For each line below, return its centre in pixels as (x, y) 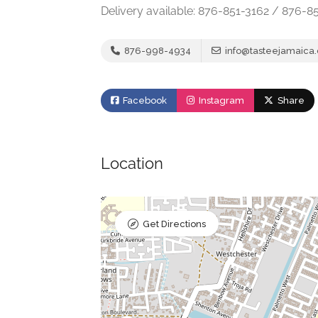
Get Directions (174, 224)
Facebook (144, 100)
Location (132, 163)
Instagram (220, 100)
